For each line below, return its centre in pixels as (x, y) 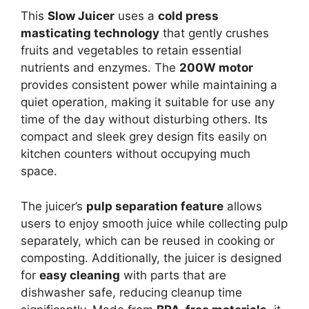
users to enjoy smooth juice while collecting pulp (154, 223)
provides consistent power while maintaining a (149, 85)
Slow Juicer (81, 16)
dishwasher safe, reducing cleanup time (131, 292)
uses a (136, 16)
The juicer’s (53, 206)
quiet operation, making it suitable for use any (148, 102)
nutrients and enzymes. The (100, 68)
